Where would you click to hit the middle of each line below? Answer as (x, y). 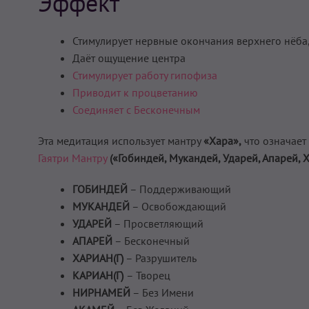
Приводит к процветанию (135, 93)
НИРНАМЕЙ (101, 293)
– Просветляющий (158, 224)
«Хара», (222, 141)
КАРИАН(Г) (99, 276)
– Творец (148, 276)
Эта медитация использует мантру (121, 141)
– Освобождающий (178, 207)
